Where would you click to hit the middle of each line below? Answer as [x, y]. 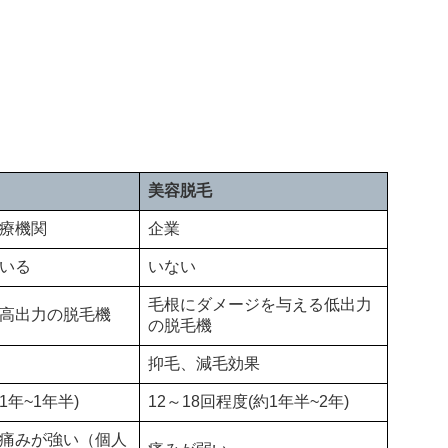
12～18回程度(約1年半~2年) [248, 402]
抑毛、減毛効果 [204, 364]
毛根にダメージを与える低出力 [260, 305]
